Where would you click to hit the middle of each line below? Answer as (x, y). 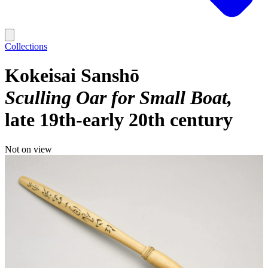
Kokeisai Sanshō (72, 76)
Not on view (28, 149)
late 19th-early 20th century (119, 120)
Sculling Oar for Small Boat (116, 98)
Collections (26, 46)
